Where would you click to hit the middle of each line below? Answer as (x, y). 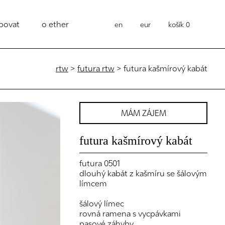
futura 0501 (100, 163)
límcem (93, 183)
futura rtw (96, 68)
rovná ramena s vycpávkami (130, 213)
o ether (55, 24)
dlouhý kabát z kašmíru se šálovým (143, 173)
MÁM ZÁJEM (143, 113)
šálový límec (102, 203)
